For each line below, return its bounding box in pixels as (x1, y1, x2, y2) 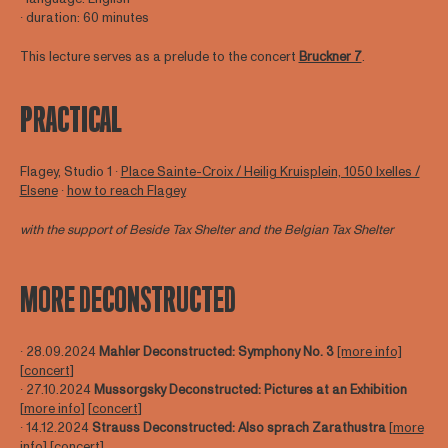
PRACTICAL (19, 101, 122, 141)
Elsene (19, 182, 58, 201)
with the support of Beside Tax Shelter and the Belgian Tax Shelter (19, 220, 394, 239)
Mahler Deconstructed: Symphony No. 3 (98, 343, 337, 362)
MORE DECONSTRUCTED (19, 281, 236, 321)
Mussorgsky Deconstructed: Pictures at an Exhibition (93, 381, 407, 400)
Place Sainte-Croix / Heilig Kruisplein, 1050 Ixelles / (120, 163, 420, 182)
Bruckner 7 (298, 47, 362, 66)
